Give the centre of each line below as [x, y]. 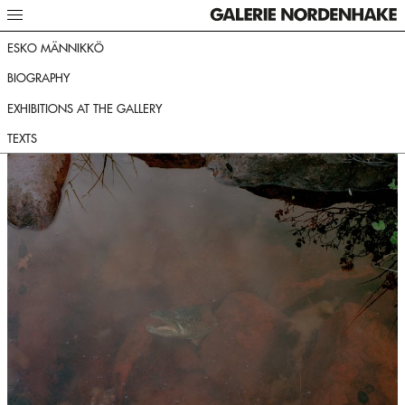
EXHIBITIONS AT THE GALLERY [84, 108]
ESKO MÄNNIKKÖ [55, 47]
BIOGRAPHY [38, 78]
